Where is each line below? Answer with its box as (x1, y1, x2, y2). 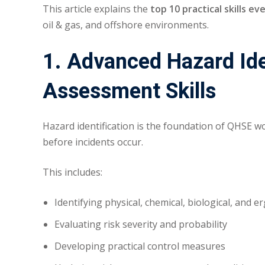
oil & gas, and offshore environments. (43, 18, 209, 32)
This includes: (43, 166, 102, 179)
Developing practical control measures (54, 240, 225, 253)
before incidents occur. (43, 135, 143, 149)
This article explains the (43, 2, 150, 16)
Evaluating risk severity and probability (54, 218, 227, 231)
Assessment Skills (43, 76, 216, 108)
